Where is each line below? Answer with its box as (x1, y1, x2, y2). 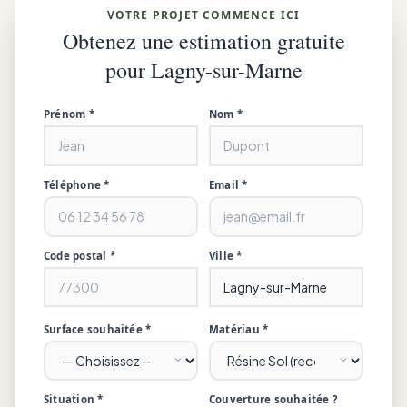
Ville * (209, 248, 243, 263)
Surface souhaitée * (44, 323, 152, 337)
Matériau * (209, 323, 269, 337)
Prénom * (44, 107, 94, 122)
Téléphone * (44, 177, 110, 192)
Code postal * (44, 248, 115, 263)
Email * (209, 177, 248, 192)
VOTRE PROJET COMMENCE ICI (106, 7, 301, 24)
